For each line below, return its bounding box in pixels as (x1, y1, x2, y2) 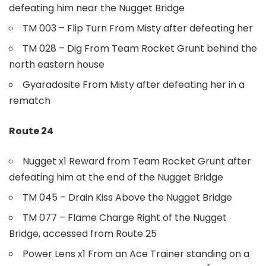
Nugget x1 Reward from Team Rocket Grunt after (23, 154, 251, 168)
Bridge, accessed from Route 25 (9, 226, 157, 240)
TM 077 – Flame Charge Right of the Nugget (23, 210, 227, 224)
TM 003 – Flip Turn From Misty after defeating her (23, 21, 253, 35)
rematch (9, 93, 50, 107)
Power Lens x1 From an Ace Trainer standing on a (23, 246, 249, 261)
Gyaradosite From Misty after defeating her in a (23, 77, 245, 91)
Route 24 (9, 123, 53, 138)
